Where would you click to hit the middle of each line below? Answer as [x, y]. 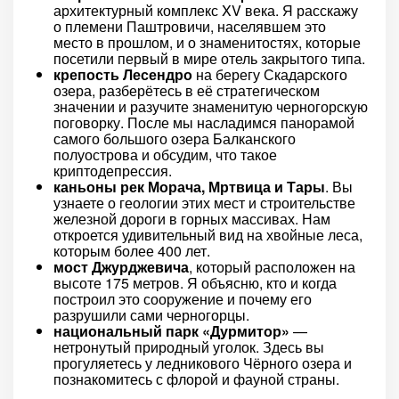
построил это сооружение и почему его [183, 299]
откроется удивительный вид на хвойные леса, [208, 235]
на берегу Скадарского [270, 74]
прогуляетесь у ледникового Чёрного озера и [203, 363]
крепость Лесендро [123, 74]
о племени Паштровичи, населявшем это [190, 26]
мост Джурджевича [121, 267]
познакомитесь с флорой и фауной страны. [196, 379]
